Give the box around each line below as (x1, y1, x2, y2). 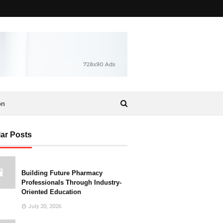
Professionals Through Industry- (21, 179, 121, 186)
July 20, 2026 (28, 203, 61, 210)
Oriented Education (21, 188, 81, 196)
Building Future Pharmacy (21, 169, 103, 177)
